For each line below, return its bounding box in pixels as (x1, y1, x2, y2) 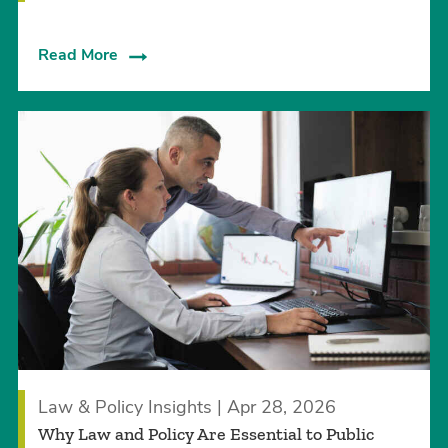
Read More (37, 44, 118, 67)
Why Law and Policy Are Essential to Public (37, 422, 374, 445)
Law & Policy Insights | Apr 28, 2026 (37, 394, 336, 419)
